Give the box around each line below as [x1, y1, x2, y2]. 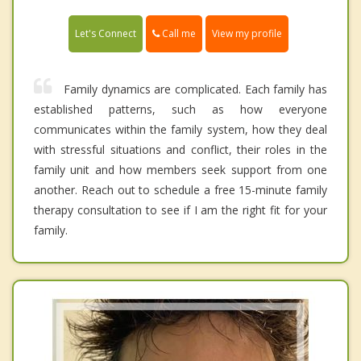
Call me [160, 26, 196, 40]
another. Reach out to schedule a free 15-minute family [34, 182, 327, 198]
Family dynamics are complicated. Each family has [64, 81, 327, 98]
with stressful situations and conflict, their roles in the [34, 142, 327, 158]
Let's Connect [75, 27, 136, 41]
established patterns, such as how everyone [34, 102, 327, 118]
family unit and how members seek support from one [34, 162, 327, 178]
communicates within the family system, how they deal [34, 122, 327, 138]
